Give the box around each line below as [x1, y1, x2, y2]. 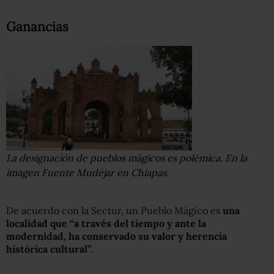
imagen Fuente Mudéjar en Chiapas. [6, 166, 169, 179]
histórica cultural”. [6, 243, 93, 256]
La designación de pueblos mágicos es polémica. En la [6, 152, 247, 165]
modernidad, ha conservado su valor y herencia [6, 230, 227, 243]
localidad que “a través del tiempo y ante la [6, 217, 206, 230]
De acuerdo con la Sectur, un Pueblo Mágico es [6, 204, 223, 217]
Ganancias [6, 18, 68, 35]
